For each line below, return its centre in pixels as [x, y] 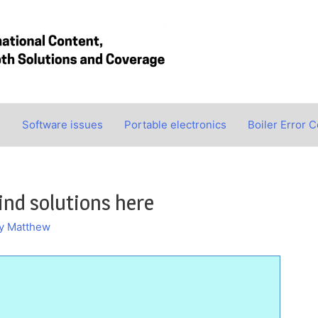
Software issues [62, 125]
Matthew [29, 227]
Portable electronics [175, 125]
